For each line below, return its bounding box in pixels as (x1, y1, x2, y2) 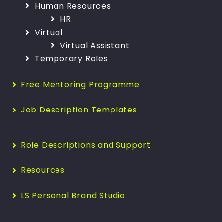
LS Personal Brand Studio (20, 190, 125, 202)
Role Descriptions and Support (20, 139, 151, 151)
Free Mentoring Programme (20, 79, 140, 91)
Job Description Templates (20, 104, 137, 116)
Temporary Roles (34, 53, 108, 65)
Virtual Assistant (59, 40, 130, 52)
